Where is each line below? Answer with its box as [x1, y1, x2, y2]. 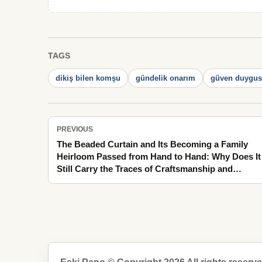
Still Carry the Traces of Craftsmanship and [57, 164, 233, 174]
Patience [57, 176, 92, 186]
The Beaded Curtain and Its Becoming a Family [57, 139, 248, 149]
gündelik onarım [136, 74, 195, 82]
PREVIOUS [57, 125, 93, 133]
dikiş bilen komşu [56, 74, 120, 82]
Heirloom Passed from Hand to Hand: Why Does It [57, 151, 261, 161]
